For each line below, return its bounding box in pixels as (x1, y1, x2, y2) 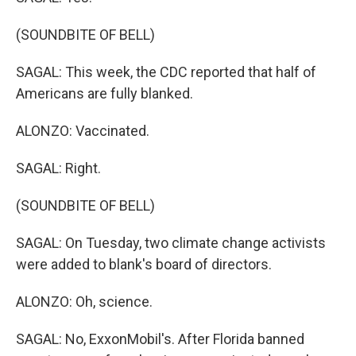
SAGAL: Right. (16, 160, 101, 176)
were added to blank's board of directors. (16, 256, 272, 273)
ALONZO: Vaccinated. (16, 122, 149, 139)
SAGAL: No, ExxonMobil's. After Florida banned (16, 331, 304, 347)
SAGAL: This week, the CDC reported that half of (16, 64, 316, 80)
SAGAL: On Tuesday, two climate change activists (16, 234, 326, 251)
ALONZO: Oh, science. (16, 293, 153, 310)
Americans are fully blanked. (16, 85, 193, 102)
